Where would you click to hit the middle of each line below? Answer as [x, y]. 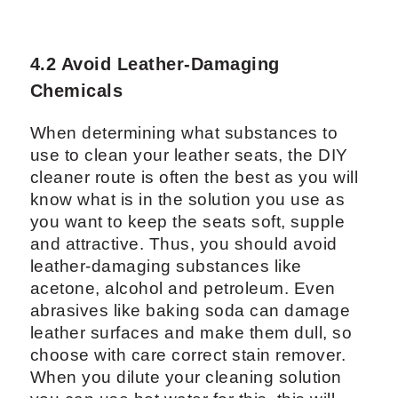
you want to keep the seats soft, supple [187, 222]
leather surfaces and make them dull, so [191, 333]
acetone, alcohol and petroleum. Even [183, 289]
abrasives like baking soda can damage [190, 311]
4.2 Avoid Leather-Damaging [155, 64]
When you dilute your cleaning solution [186, 378]
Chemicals [76, 91]
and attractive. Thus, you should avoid [183, 244]
